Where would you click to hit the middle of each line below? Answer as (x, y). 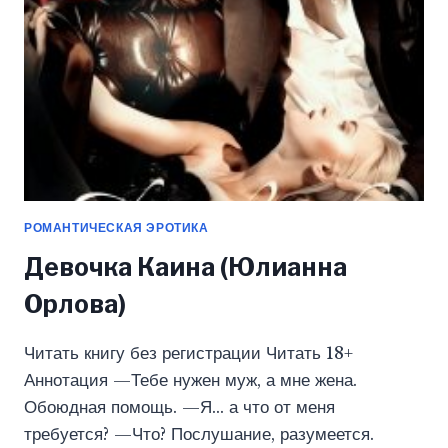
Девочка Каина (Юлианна (185, 266)
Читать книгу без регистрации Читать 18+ (188, 353)
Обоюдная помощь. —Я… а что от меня (179, 407)
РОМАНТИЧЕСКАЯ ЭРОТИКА (116, 227)
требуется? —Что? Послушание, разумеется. (199, 434)
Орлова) (75, 303)
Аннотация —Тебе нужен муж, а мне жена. (190, 380)
